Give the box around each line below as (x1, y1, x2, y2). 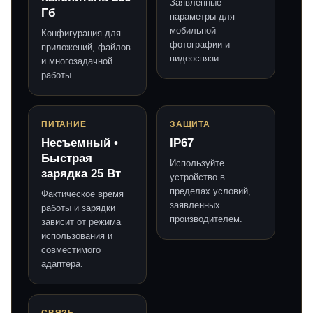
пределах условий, (170, 186, 251, 197)
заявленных (170, 200, 220, 211)
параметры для (170, 11, 235, 22)
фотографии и (170, 39, 230, 50)
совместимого (41, 245, 101, 256)
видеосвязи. (170, 53, 221, 64)
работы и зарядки (41, 203, 115, 214)
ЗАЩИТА (170, 119, 210, 130)
